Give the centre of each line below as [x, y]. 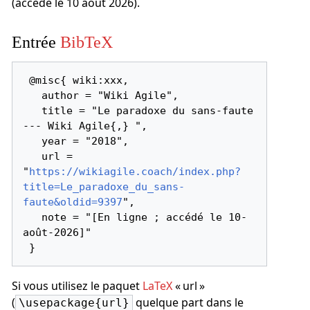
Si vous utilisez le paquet [77, 286]
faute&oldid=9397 [73, 202]
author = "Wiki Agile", [33, 95]
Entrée [36, 42]
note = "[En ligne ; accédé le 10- [33, 217]
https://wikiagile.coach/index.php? [135, 171]
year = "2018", [33, 141]
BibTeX [86, 42]
